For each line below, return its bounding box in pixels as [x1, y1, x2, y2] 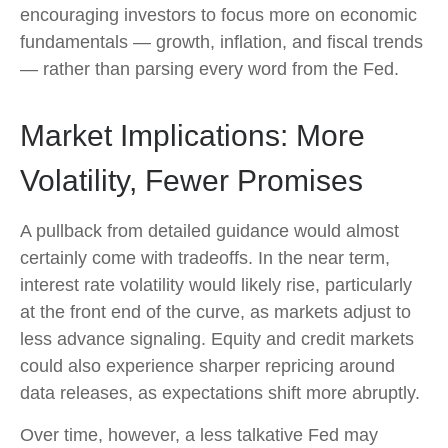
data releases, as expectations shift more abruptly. [20, 382, 420, 403]
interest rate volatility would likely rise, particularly [20, 274, 412, 295]
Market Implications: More [20, 118, 365, 152]
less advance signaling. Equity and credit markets [20, 328, 414, 349]
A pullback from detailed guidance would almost [20, 220, 399, 241]
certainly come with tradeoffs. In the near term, [20, 247, 390, 268]
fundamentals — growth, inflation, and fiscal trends [20, 31, 423, 52]
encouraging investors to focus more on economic [20, 4, 417, 25]
